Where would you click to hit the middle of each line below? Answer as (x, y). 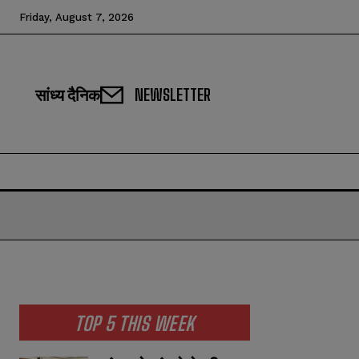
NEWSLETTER (173, 95)
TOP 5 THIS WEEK (135, 324)
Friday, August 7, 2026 (77, 17)
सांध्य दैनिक (68, 95)
